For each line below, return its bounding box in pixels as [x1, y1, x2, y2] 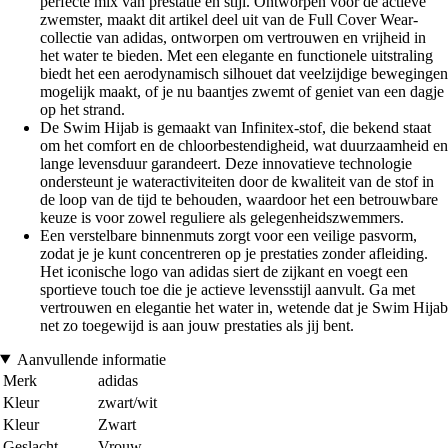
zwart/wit [98, 393, 157, 411]
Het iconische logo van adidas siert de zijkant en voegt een [40, 262, 408, 280]
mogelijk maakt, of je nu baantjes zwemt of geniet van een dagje [40, 82, 444, 100]
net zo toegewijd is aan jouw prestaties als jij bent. [40, 316, 354, 334]
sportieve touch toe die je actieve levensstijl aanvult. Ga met [40, 280, 415, 298]
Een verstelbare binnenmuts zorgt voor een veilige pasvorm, [40, 226, 417, 244]
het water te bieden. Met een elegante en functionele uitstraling [40, 46, 433, 64]
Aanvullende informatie [16, 350, 166, 368]
